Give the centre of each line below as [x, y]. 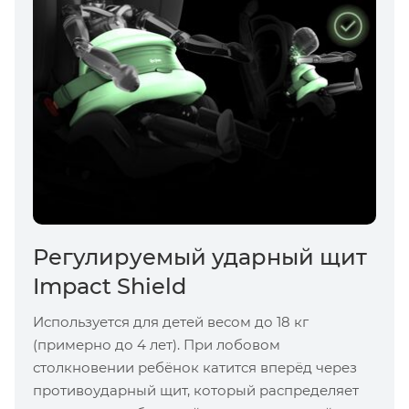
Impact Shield [110, 286]
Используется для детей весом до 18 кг [171, 321]
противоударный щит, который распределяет [196, 390]
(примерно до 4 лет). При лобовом [157, 344]
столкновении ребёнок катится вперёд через [195, 367]
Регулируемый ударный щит [200, 257]
